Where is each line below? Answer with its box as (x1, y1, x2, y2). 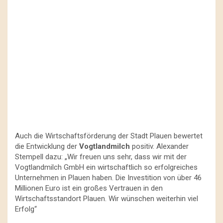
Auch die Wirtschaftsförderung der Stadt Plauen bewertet (15, 131, 203, 140)
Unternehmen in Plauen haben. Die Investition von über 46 (15, 173, 202, 182)
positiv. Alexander (132, 141, 189, 151)
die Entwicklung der (15, 141, 79, 151)
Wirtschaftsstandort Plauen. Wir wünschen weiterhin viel (15, 194, 198, 203)
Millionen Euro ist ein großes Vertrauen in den (15, 183, 163, 193)
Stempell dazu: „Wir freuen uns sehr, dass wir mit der (15, 152, 187, 161)
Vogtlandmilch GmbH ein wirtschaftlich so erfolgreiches (15, 162, 198, 172)
